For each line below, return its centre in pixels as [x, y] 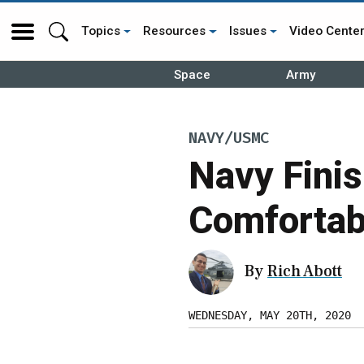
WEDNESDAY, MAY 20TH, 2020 [270, 315]
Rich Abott [305, 271]
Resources [175, 31]
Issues [247, 31]
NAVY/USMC [229, 139]
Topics [101, 31]
